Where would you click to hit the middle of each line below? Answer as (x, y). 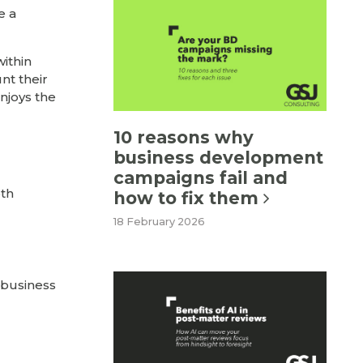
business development (218, 158)
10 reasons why (184, 137)
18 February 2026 (159, 222)
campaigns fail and (201, 178)
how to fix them (188, 198)
